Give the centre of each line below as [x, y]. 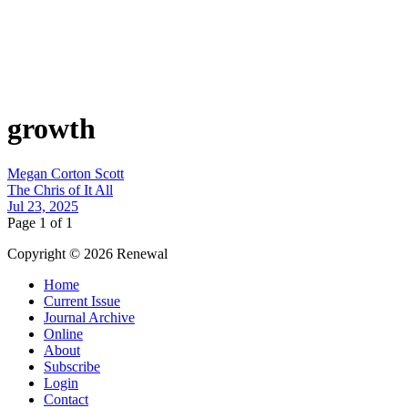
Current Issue [82, 301]
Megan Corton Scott [66, 173]
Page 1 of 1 [40, 222]
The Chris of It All [60, 189]
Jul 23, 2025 [43, 206]
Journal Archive [89, 317]
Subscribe [72, 366]
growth [51, 129]
